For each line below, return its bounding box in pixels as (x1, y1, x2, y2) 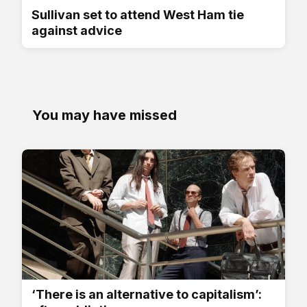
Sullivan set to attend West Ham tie (32, 8, 244, 23)
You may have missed (32, 107, 177, 124)
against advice (32, 23, 122, 38)
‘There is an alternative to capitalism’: (32, 287, 262, 302)
